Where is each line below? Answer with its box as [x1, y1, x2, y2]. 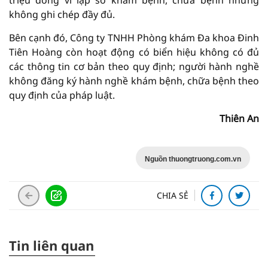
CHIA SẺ [157, 189, 188, 201]
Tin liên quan [9, 236, 94, 254]
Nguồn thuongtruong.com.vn [145, 154, 241, 163]
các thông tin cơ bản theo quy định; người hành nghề [9, 59, 259, 73]
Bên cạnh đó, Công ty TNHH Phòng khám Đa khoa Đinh [9, 31, 259, 44]
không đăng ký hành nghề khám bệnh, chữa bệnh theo [9, 74, 259, 87]
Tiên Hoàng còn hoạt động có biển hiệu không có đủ [9, 45, 259, 59]
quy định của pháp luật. [9, 88, 115, 102]
